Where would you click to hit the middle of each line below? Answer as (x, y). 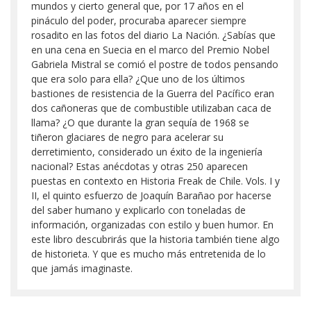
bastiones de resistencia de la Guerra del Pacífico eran (153, 93)
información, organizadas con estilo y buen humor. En (152, 225)
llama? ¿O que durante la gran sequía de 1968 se (140, 123)
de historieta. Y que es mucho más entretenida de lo (149, 254)
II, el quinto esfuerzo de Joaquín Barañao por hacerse (151, 195)
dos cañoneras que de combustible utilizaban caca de (151, 108)
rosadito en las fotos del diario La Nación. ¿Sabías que (153, 35)
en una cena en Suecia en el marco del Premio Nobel (150, 50)
